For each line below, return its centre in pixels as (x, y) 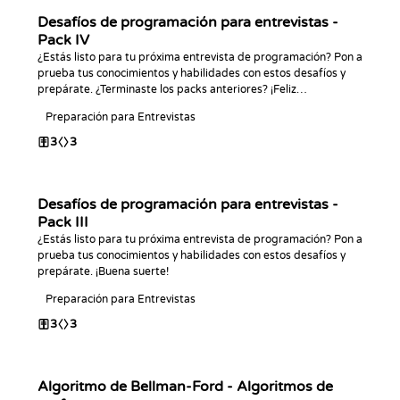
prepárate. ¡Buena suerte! (103, 271)
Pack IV (63, 40)
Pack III (63, 222)
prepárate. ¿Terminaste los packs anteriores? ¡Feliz (167, 89)
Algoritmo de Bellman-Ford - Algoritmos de (185, 387)
